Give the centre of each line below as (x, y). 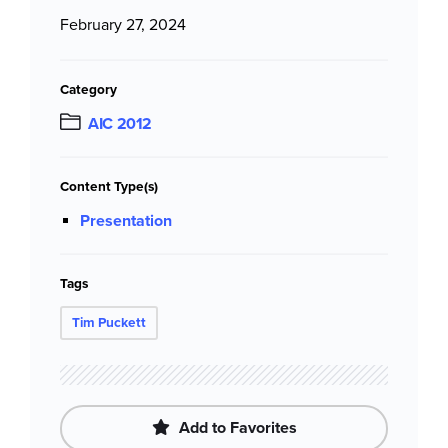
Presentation (126, 221)
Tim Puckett (109, 323)
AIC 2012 (120, 124)
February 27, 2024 (123, 25)
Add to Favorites (235, 428)
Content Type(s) (109, 187)
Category (88, 90)
